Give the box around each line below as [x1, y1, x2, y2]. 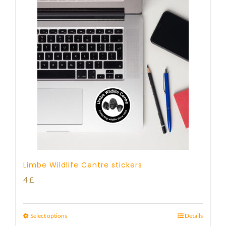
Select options [30, 211, 67, 219]
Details [185, 211, 203, 219]
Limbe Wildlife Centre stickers [23, 159, 142, 170]
